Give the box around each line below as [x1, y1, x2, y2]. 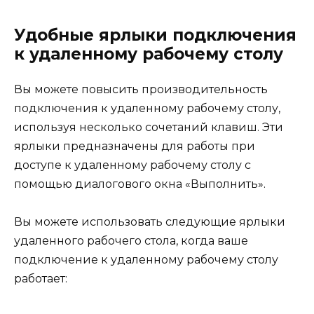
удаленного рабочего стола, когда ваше [14, 234, 248, 248]
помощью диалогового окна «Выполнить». [14, 177, 266, 191]
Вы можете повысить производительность [14, 83, 268, 97]
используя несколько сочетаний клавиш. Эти [14, 121, 283, 135]
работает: [14, 272, 67, 286]
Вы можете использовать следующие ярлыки [14, 215, 285, 229]
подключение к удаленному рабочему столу [14, 253, 278, 267]
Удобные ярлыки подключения [14, 25, 296, 46]
